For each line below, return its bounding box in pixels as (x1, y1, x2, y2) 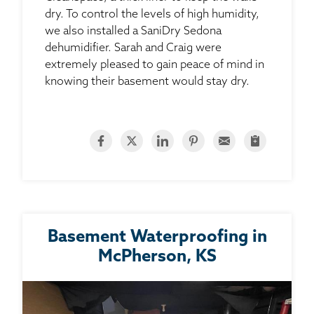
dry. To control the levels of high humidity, (45, 8, 259, 20)
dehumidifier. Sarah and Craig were (45, 42, 221, 54)
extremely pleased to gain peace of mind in (45, 59, 264, 71)
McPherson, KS (97, 248, 217, 266)
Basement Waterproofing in (47, 228, 267, 246)
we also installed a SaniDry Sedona (45, 25, 221, 37)
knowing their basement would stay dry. (45, 76, 250, 88)
